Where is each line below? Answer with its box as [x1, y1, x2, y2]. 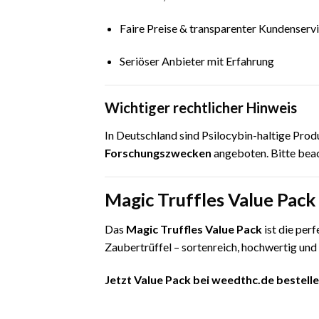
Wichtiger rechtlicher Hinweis [105, 98, 297, 116]
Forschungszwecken [105, 145, 211, 159]
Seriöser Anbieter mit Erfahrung [119, 53, 274, 68]
